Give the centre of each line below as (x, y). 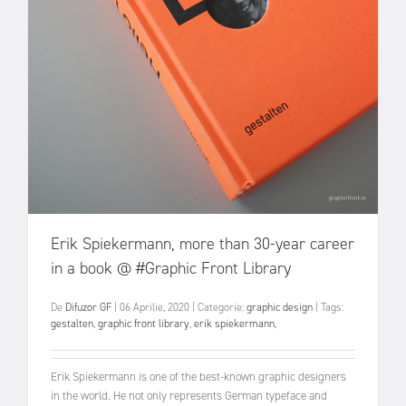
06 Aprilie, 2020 (156, 307)
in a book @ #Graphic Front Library (171, 268)
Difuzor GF (88, 307)
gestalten (72, 323)
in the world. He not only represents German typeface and (189, 396)
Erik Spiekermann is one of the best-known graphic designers (198, 377)
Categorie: (222, 307)
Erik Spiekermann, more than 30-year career (203, 243)
